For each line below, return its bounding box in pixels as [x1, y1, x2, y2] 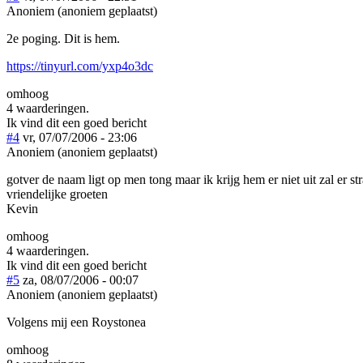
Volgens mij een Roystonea [6, 314, 146, 329]
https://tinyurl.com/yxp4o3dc [6, 58, 153, 73]
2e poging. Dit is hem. [6, 31, 120, 45]
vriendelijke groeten [6, 186, 108, 201]
